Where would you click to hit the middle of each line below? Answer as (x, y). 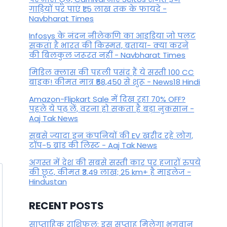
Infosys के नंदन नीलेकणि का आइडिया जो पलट (112, 36)
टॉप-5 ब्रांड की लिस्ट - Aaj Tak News (93, 145)
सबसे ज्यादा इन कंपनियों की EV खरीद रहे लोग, (111, 136)
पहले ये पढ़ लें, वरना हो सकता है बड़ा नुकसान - (112, 109)
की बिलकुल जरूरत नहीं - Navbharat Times (107, 55)
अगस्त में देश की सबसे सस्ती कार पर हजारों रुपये (115, 163)
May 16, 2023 (66, 16)
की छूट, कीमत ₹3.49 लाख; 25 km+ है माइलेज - (110, 172)
